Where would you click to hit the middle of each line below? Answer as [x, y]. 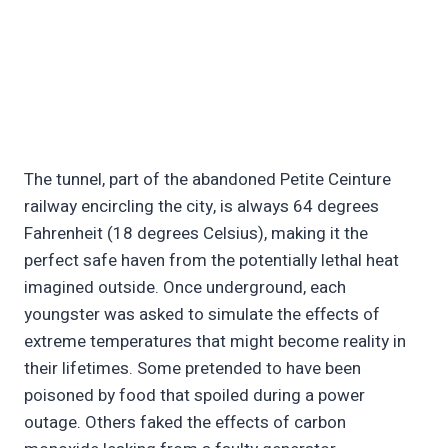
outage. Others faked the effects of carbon [185, 423]
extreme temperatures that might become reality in [215, 342]
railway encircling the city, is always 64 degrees [201, 207]
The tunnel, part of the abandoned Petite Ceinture [207, 180]
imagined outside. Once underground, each [185, 288]
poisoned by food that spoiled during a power [194, 396]
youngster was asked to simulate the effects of [202, 315]
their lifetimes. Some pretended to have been [192, 369]
